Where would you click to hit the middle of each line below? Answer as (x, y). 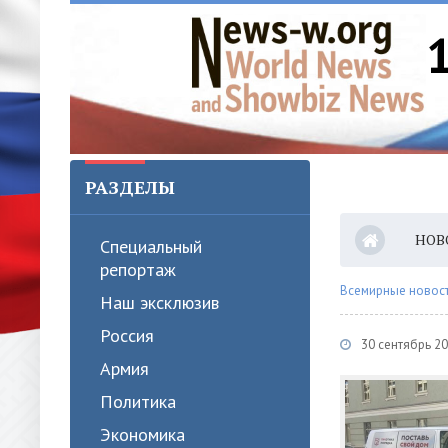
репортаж (138, 269)
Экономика (142, 434)
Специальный (151, 246)
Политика (138, 401)
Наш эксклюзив (159, 302)
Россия (127, 335)
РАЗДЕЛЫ (130, 187)
